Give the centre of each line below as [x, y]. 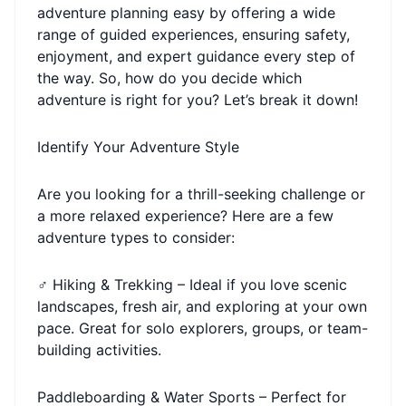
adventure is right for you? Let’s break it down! [198, 100]
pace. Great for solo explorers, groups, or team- [203, 328]
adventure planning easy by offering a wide [186, 13]
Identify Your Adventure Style [138, 147]
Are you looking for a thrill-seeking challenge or [201, 194]
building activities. [99, 350]
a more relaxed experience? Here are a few [185, 216]
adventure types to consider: [136, 237]
